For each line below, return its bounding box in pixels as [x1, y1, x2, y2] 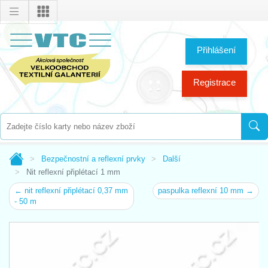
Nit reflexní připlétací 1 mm [26, 167, 120, 176]
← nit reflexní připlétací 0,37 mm [14, 185, 128, 195]
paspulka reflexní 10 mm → [158, 185, 254, 195]
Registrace [193, 77, 236, 87]
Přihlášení [197, 45, 236, 55]
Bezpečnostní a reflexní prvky [41, 154, 145, 163]
